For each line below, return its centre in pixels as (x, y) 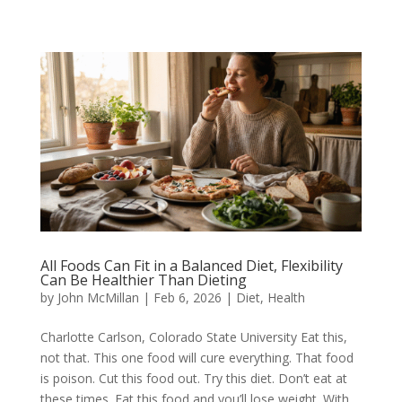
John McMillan (98, 298)
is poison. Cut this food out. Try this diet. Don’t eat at (193, 379)
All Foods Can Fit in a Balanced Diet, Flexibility (191, 266)
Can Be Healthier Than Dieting (143, 280)
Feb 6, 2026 (187, 298)
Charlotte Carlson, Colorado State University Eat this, (193, 337)
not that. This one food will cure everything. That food (197, 358)
